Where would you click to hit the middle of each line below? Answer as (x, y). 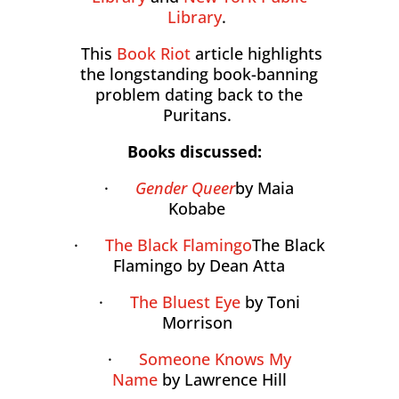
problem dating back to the (199, 95)
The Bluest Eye (185, 302)
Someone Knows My (215, 359)
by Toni (272, 302)
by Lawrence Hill (224, 380)
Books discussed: (199, 152)
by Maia (265, 188)
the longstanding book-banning (199, 74)
